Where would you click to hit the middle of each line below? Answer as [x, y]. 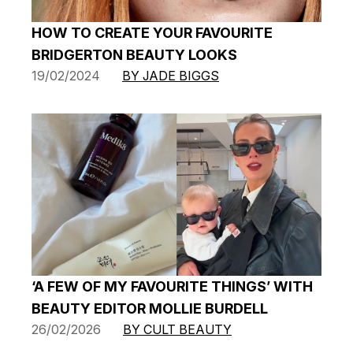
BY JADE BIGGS [171, 75]
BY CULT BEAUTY [177, 330]
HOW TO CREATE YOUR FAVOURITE [152, 32]
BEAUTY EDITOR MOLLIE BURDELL [150, 309]
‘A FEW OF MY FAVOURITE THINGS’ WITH [172, 287]
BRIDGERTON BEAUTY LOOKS [134, 54]
